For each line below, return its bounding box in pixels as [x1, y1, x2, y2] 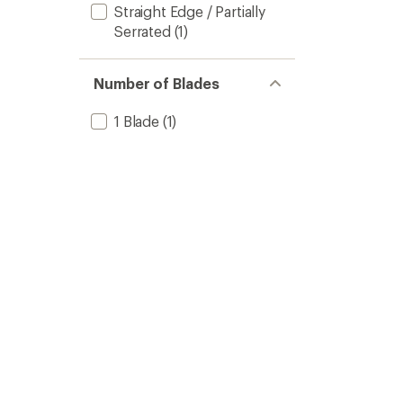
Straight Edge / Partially [114, 3, 265, 20]
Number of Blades [94, 75, 219, 92]
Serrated [114, 22, 171, 40]
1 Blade [114, 112, 159, 130]
